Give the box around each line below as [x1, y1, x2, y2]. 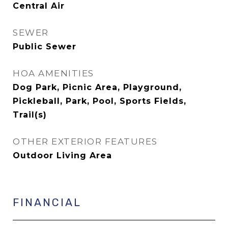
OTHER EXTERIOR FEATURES [13, 136, 158, 147]
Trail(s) [13, 110, 47, 120]
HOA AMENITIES [13, 68, 94, 78]
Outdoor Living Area [13, 151, 112, 160]
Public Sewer [13, 42, 76, 51]
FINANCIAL [13, 196, 81, 209]
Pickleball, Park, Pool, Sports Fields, [13, 96, 186, 106]
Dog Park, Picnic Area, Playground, [13, 82, 182, 92]
